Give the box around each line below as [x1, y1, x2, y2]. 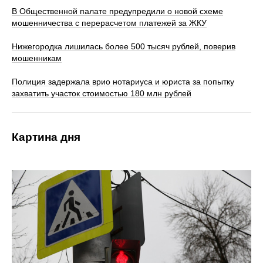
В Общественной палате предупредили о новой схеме [12, 6, 223, 16]
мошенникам [12, 53, 62, 63]
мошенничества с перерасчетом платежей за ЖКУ [12, 18, 207, 28]
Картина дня [12, 131, 80, 143]
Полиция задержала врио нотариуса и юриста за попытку [12, 77, 234, 86]
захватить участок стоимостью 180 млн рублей [12, 89, 191, 98]
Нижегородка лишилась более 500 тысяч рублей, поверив [12, 42, 235, 51]
